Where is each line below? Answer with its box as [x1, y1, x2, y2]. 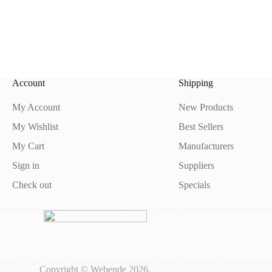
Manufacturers [178, 141, 234, 151]
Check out [12, 180, 52, 190]
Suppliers [178, 160, 214, 171]
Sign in [12, 160, 39, 171]
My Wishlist [12, 121, 58, 132]
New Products [178, 102, 233, 112]
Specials [178, 180, 210, 190]
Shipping [178, 78, 213, 88]
